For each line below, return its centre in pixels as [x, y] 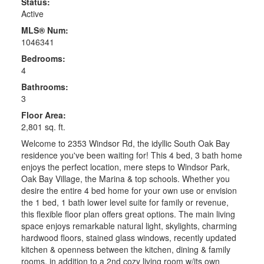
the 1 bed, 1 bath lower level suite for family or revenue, [125, 202]
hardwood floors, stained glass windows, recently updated [128, 238]
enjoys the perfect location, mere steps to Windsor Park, [125, 167]
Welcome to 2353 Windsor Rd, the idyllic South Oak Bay [125, 143]
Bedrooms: [43, 59]
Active [32, 14]
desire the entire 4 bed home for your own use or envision [129, 191]
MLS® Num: [44, 30]
